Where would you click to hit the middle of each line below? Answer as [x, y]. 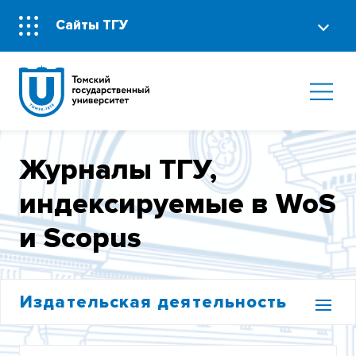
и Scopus [81, 239]
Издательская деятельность [154, 302]
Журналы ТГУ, [118, 170]
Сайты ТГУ [92, 25]
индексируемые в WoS [178, 205]
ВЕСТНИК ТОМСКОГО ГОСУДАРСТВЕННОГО [164, 343]
